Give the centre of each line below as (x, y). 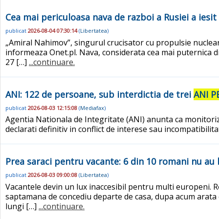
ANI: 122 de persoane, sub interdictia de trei (99, 94)
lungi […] (22, 206)
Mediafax (92, 108)
